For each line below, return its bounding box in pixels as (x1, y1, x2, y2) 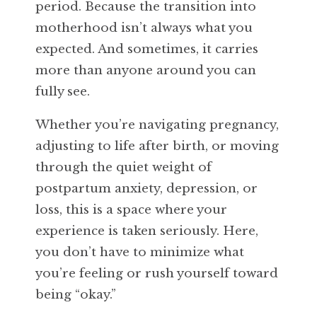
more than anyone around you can (35, 63, 256, 78)
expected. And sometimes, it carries (35, 42, 258, 57)
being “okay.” (35, 287, 116, 302)
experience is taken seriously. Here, (35, 224, 258, 238)
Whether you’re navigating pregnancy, (35, 117, 279, 132)
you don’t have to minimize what (35, 245, 244, 260)
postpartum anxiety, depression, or (35, 181, 258, 196)
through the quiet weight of (35, 160, 212, 175)
